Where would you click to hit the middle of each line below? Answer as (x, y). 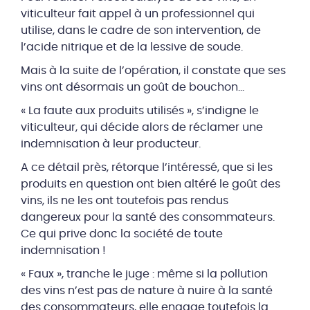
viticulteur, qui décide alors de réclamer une (142, 127)
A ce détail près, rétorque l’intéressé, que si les (147, 167)
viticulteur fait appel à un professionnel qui (138, 14)
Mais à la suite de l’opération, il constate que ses (153, 71)
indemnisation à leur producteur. (111, 144)
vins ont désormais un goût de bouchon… (133, 87)
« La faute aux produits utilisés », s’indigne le (140, 111)
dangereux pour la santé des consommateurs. (148, 217)
